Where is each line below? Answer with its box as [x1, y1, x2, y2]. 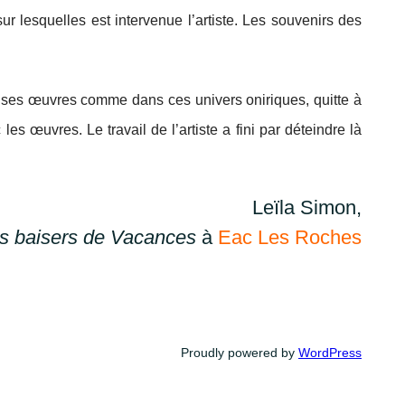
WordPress [298, 344, 362, 360]
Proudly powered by [181, 344, 298, 360]
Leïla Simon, [252, 195, 362, 219]
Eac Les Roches [218, 225, 362, 249]
